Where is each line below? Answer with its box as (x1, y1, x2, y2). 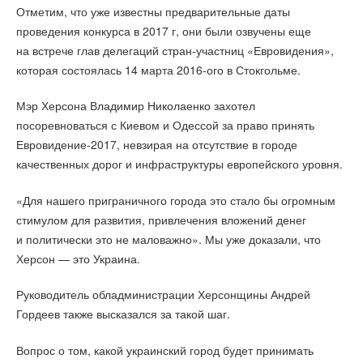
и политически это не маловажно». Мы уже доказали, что (16, 230, 321, 247)
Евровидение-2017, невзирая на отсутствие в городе (16, 136, 297, 153)
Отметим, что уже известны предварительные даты (16, 2, 290, 19)
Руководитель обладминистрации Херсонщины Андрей (16, 286, 310, 303)
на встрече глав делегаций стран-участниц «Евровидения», (16, 41, 334, 58)
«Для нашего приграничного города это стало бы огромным (16, 191, 335, 208)
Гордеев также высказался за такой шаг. (16, 305, 230, 322)
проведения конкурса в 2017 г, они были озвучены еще (16, 22, 311, 39)
